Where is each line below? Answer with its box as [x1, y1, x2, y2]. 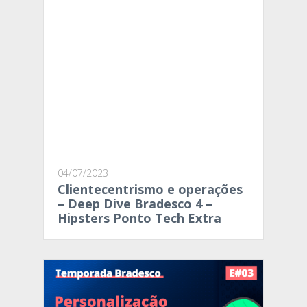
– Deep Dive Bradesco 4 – [58, 195, 212, 212]
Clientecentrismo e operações [58, 180, 243, 197]
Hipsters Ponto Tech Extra [58, 209, 221, 226]
